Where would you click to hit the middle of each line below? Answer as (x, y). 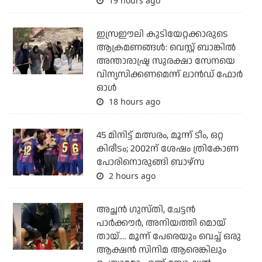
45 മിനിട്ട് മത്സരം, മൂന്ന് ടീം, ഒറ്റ (160, 135)
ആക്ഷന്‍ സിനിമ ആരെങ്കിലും (161, 250)
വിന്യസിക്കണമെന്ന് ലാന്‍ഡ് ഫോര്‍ (169, 74)
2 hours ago (131, 175)
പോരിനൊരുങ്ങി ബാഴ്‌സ (150, 162)
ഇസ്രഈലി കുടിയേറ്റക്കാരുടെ (162, 34)
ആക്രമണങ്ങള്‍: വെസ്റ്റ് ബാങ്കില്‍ (166, 47)
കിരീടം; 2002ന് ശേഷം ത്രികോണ (167, 149)
